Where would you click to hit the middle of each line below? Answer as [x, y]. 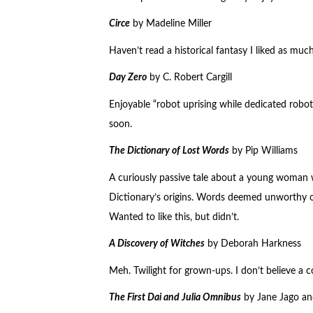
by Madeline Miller [170, 24]
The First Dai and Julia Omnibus [175, 298]
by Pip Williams [263, 151]
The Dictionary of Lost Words [169, 151]
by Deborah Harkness [253, 244]
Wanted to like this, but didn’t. [174, 217]
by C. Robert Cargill [189, 78]
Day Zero [128, 78]
